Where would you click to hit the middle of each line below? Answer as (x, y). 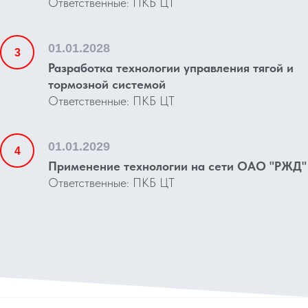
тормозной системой (107, 84)
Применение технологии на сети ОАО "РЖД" (177, 166)
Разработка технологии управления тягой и (171, 68)
